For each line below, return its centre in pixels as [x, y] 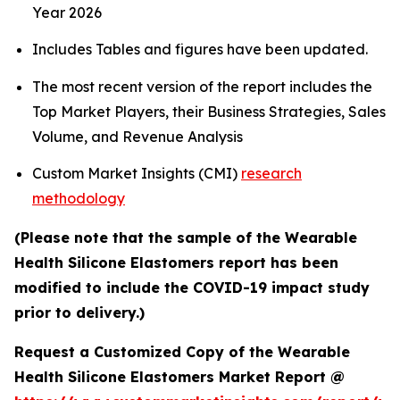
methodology [79, 199]
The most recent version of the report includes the [202, 86]
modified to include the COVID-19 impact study [192, 288]
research [271, 174]
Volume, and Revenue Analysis [139, 136]
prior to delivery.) [79, 313]
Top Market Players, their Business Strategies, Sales [209, 111]
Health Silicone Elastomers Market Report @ [179, 377]
